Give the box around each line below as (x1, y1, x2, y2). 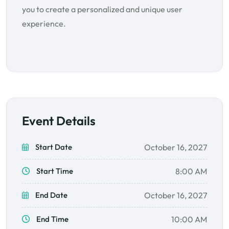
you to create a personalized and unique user (22, 4, 182, 15)
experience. (22, 18, 66, 29)
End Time (35, 214, 68, 224)
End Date (34, 190, 67, 200)
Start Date (34, 142, 72, 152)
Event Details (22, 113, 96, 129)
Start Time (35, 166, 73, 176)
